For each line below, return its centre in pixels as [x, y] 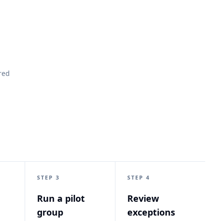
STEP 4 [139, 177]
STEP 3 [49, 177]
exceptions [151, 212]
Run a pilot [61, 198]
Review [143, 198]
